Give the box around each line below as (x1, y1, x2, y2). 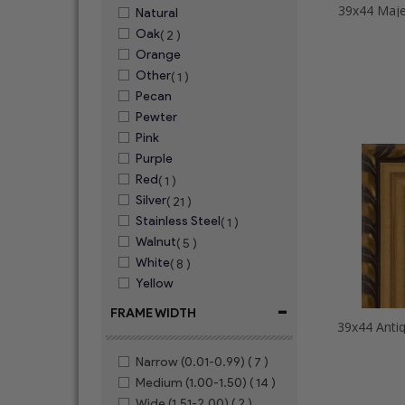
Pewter (136, 109, 177, 125)
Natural (136, 5, 178, 21)
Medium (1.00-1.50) (136, 375, 247, 391)
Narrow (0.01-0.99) (136, 354, 245, 370)
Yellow (136, 276, 174, 291)
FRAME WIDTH (110, 306, 196, 321)
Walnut (136, 234, 176, 250)
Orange (136, 47, 181, 62)
